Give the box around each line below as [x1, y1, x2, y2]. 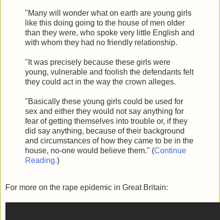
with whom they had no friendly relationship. [25, 38, 177, 47]
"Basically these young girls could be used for [25, 97, 183, 106]
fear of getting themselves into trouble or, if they [25, 116, 188, 125]
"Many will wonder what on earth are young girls [25, 8, 192, 17]
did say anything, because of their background [25, 126, 185, 135]
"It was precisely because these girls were [25, 57, 170, 66]
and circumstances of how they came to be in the [25, 136, 193, 145]
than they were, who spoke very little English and [25, 28, 194, 37]
